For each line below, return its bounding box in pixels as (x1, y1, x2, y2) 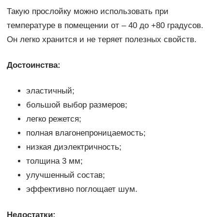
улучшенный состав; (26, 170, 105, 180)
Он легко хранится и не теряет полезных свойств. (6, 35, 197, 45)
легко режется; (26, 114, 81, 124)
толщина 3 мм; (26, 156, 83, 166)
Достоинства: (6, 61, 61, 70)
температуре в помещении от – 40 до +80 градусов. (6, 21, 203, 31)
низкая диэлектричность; (26, 142, 122, 152)
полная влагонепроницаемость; (26, 128, 146, 138)
